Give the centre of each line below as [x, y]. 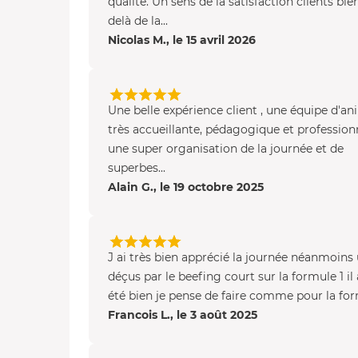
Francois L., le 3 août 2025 [183, 315]
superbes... [137, 168]
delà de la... [138, 21]
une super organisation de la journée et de [226, 149]
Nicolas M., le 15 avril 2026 [182, 40]
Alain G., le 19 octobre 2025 [186, 187]
